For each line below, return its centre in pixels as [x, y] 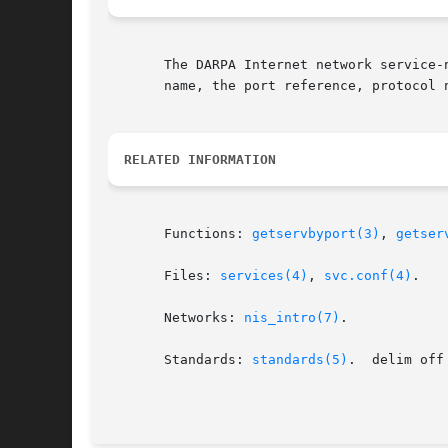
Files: [164, 276]
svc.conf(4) [368, 276]
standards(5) [300, 360]
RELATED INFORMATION [200, 160]
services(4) [264, 276]
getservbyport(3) [316, 234]
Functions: [180, 234]
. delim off [396, 360]
